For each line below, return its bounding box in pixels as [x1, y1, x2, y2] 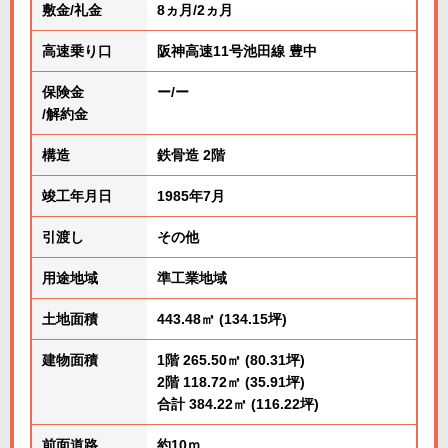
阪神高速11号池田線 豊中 [156, 43, 317, 59]
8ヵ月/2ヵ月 [156, 2, 233, 18]
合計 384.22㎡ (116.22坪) [156, 396, 319, 412]
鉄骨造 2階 [156, 147, 225, 163]
